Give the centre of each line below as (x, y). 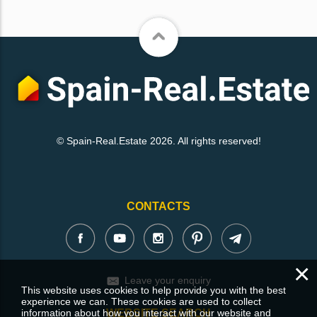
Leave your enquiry (167, 281)
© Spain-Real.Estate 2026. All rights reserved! (158, 140)
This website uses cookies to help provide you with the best (154, 290)
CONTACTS (158, 207)
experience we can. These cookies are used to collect (141, 301)
